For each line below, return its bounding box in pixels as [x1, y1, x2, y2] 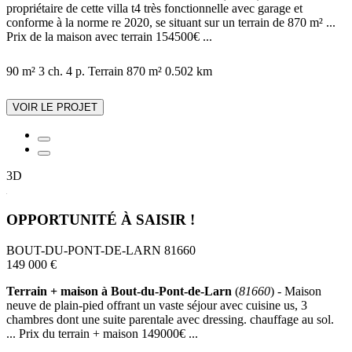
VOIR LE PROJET [13, 101, 97, 113]
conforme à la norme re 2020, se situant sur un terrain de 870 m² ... [6, 15, 335, 29]
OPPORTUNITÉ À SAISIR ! [6, 211, 195, 229]
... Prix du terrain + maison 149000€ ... [6, 327, 198, 341]
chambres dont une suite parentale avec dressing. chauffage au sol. [6, 313, 334, 327]
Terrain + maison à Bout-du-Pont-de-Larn [6, 284, 232, 299]
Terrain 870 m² [88, 64, 162, 78]
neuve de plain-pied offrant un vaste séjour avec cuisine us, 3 [6, 299, 307, 313]
